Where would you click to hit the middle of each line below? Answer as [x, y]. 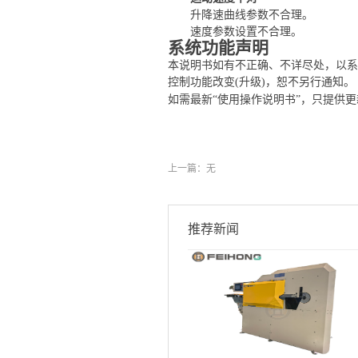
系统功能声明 [218, 48]
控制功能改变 [201, 82]
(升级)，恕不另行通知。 [295, 82]
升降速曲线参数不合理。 [252, 15]
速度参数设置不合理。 [246, 32]
